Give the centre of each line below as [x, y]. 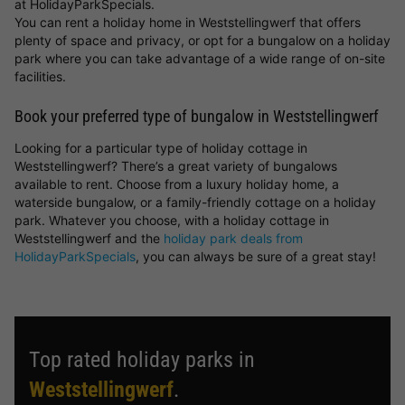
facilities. [40, 76]
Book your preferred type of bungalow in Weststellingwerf [197, 116]
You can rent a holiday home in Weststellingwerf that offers [188, 22]
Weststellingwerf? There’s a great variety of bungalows [176, 166]
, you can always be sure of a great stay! [256, 256]
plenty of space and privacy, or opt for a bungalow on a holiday [202, 40]
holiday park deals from [233, 238]
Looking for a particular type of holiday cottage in [161, 148]
